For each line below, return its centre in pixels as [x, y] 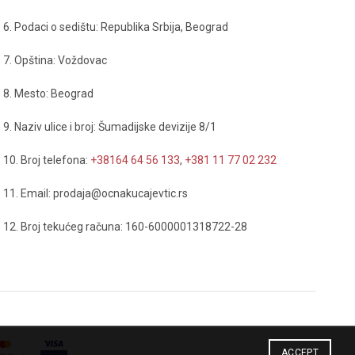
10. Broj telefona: [46, 160]
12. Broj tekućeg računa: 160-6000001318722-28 [125, 227]
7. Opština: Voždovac [55, 60]
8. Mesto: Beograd [48, 94]
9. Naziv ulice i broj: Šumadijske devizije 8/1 [109, 127]
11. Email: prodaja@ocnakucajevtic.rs [95, 193]
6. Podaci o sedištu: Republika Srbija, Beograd [115, 27]
